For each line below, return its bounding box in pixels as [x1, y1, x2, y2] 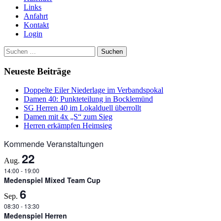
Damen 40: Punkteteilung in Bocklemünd [24, 95, 153, 104]
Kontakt [24, 21, 49, 29]
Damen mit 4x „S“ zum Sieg [24, 112, 112, 121]
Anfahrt [24, 12, 48, 20]
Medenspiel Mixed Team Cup [4, 175, 101, 185]
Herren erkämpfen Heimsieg [24, 121, 112, 130]
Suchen [3, 46, 27, 54]
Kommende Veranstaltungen [4, 138, 104, 150]
